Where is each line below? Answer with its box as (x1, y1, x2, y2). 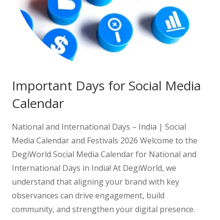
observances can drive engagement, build (12, 190, 165, 201)
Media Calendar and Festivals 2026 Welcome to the (12, 135, 197, 146)
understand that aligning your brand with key (12, 176, 179, 187)
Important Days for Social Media (12, 76, 201, 94)
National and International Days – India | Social (12, 121, 186, 132)
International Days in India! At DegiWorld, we (12, 162, 176, 173)
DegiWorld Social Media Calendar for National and (12, 148, 196, 160)
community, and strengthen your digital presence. (12, 203, 195, 215)
